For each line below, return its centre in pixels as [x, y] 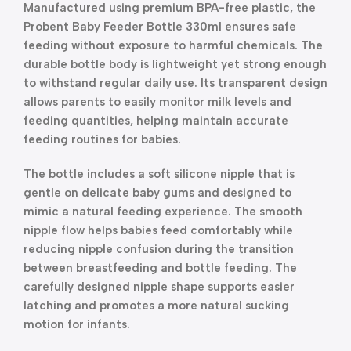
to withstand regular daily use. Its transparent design [175, 83]
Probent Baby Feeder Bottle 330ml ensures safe [160, 27]
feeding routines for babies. [102, 139]
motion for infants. [77, 324]
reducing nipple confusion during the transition [159, 249]
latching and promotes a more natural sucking [156, 306]
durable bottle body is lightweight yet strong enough [175, 64]
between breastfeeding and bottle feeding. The [160, 268]
